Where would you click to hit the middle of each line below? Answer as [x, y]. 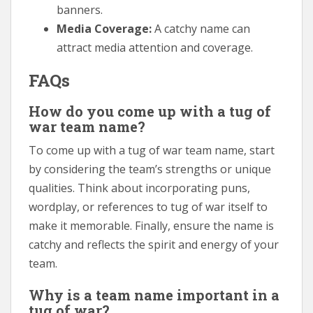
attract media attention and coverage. [155, 47]
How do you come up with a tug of [150, 111]
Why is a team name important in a [154, 294]
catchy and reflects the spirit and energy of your [154, 244]
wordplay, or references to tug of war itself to [148, 206]
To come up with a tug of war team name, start [152, 150]
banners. [80, 9]
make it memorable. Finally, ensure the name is [151, 225]
